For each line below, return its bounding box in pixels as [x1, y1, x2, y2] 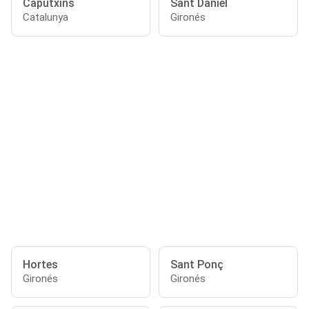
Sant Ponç [170, 258, 223, 271]
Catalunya [23, 11, 68, 23]
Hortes [23, 258, 58, 271]
